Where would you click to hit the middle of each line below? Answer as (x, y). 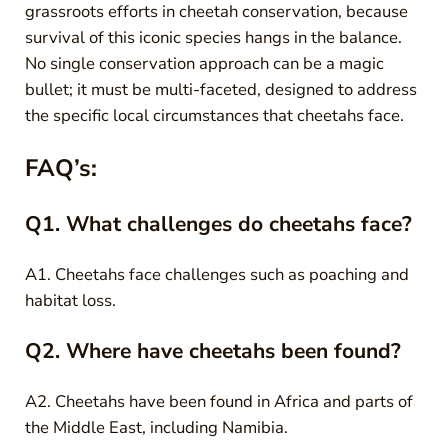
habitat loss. (70, 301)
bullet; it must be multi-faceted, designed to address (220, 90)
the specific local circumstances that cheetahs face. (214, 116)
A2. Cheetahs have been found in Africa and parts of (218, 402)
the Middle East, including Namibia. (156, 428)
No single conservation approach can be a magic (204, 64)
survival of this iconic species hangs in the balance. (213, 38)
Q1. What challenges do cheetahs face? (218, 224)
